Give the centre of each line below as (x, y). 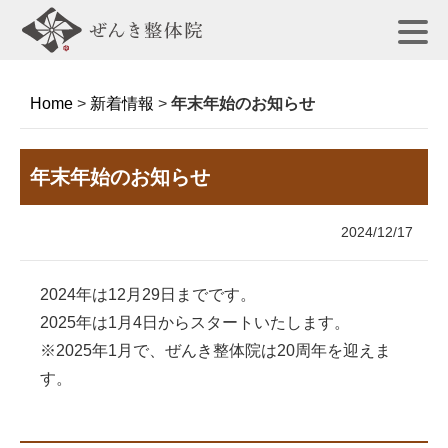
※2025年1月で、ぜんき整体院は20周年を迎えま (215, 350)
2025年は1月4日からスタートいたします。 (195, 322)
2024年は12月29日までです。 (148, 294)
